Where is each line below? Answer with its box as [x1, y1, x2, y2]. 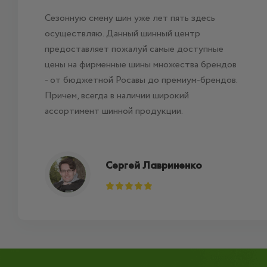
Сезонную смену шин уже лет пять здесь [44, 11, 215, 25]
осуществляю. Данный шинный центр [44, 27, 200, 41]
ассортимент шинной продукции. [44, 104, 183, 118]
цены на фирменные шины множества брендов [44, 58, 237, 72]
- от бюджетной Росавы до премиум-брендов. [44, 73, 237, 87]
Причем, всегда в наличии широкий [44, 89, 189, 103]
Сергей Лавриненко [105, 158, 202, 172]
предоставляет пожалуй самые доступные [44, 42, 223, 56]
